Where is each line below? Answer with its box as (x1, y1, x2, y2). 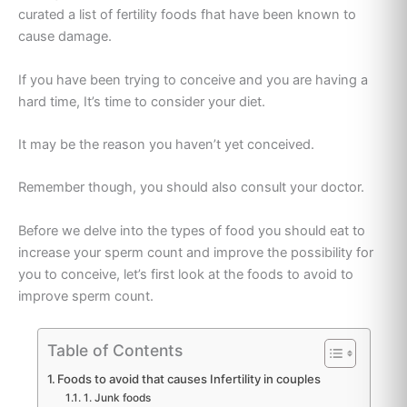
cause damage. (18, 28, 112, 45)
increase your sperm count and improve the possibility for (18, 243, 373, 261)
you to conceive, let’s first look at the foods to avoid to (18, 265, 353, 283)
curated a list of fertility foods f (18, 6, 205, 24)
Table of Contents (46, 340, 183, 360)
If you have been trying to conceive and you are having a (18, 71, 368, 88)
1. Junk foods (83, 391, 151, 404)
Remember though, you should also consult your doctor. (18, 179, 364, 196)
